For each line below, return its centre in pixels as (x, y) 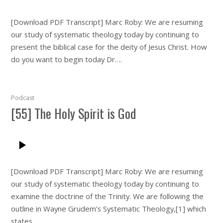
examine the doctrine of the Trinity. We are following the (108, 196)
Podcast (23, 98)
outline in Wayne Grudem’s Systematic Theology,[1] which (109, 208)
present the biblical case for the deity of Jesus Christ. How (109, 47)
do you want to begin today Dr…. (67, 59)
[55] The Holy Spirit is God (74, 113)
